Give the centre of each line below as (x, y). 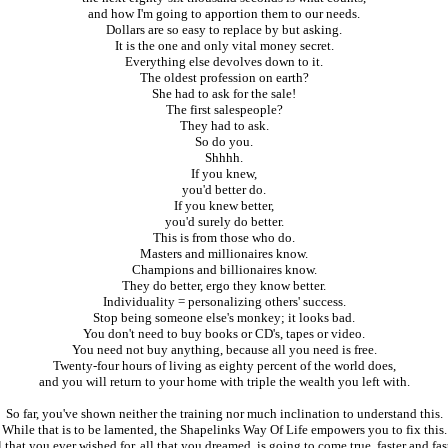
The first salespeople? (224, 110)
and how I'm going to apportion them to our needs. (224, 14)
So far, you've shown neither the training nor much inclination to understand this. (224, 414)
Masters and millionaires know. (224, 254)
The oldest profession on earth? (224, 78)
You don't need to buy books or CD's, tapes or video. (224, 334)
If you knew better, (224, 206)
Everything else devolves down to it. (224, 62)
